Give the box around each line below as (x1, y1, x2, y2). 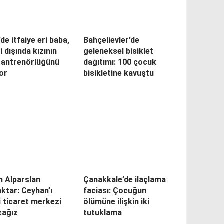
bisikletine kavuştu (83, 68, 154, 78)
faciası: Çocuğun (83, 186, 146, 195)
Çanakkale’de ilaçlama (83, 175, 166, 184)
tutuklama (83, 208, 122, 217)
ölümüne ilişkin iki (83, 197, 149, 206)
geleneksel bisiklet (83, 46, 153, 56)
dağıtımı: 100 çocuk (83, 57, 156, 67)
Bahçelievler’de (83, 35, 139, 45)
